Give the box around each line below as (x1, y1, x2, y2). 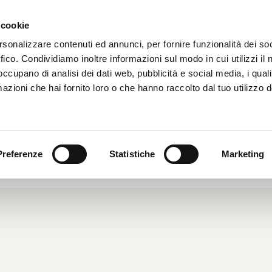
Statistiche (109, 149, 155, 159)
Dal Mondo (22, 138, 67, 149)
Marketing (221, 149, 265, 159)
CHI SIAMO (216, 21, 271, 33)
